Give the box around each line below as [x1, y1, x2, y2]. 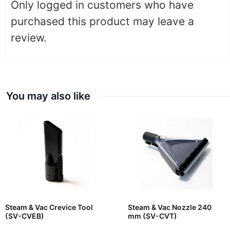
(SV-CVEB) [5, 212, 44, 221]
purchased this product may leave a [11, 15, 194, 28]
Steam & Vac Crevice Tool [5, 203, 93, 212]
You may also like [6, 90, 90, 103]
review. [11, 31, 47, 45]
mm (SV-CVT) [128, 212, 177, 221]
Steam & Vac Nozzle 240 [128, 203, 212, 212]
